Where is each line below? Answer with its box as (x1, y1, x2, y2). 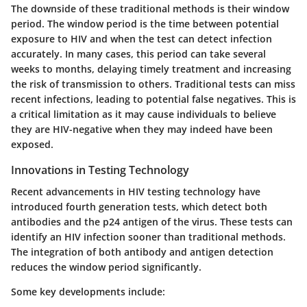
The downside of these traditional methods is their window (11, 2, 289, 16)
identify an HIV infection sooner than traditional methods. (11, 230, 286, 244)
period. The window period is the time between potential (11, 17, 279, 31)
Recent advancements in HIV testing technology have (11, 185, 260, 199)
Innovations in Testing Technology (11, 162, 189, 178)
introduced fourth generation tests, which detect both (11, 200, 267, 214)
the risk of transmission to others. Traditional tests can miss (11, 77, 295, 91)
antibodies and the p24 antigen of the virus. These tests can (11, 215, 293, 229)
